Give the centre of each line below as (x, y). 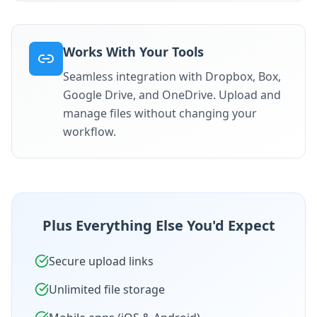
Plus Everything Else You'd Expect (158, 225)
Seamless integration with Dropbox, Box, (172, 76)
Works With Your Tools (133, 52)
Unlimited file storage (107, 289)
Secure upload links (101, 261)
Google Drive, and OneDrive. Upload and (172, 95)
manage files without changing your (160, 113)
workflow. (90, 132)
